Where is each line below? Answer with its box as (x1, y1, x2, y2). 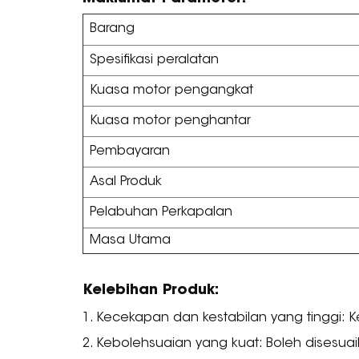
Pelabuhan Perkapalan (90, 206, 233, 220)
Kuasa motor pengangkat (90, 84, 254, 98)
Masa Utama (90, 234, 171, 248)
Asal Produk (90, 175, 163, 189)
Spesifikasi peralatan (90, 54, 220, 67)
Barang (90, 22, 135, 36)
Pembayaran (90, 145, 171, 159)
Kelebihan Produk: (83, 284, 220, 299)
